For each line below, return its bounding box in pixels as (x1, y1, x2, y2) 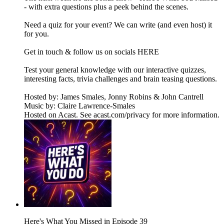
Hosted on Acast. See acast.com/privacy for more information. (24, 110, 219, 119)
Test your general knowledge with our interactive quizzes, (24, 65, 206, 74)
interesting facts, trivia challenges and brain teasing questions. (24, 74, 217, 83)
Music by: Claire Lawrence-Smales (24, 101, 135, 110)
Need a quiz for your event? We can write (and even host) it (24, 20, 212, 29)
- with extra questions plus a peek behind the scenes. (24, 2, 188, 11)
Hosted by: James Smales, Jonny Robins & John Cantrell (24, 92, 203, 101)
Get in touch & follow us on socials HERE (24, 47, 159, 56)
